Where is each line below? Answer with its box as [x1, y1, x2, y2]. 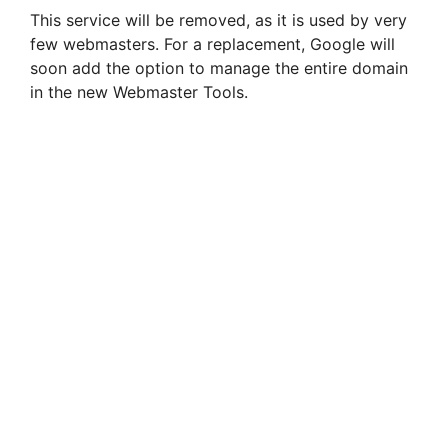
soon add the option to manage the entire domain [30, 58, 408, 79]
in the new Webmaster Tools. [30, 82, 248, 103]
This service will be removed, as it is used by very [30, 10, 407, 31]
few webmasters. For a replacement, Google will [30, 34, 395, 55]
